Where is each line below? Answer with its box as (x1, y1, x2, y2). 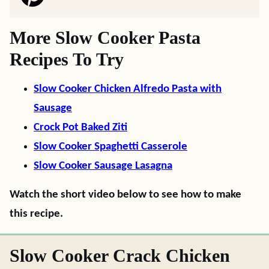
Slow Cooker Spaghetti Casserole (34, 141, 187, 153)
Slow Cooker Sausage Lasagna (34, 160, 172, 172)
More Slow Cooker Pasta (10, 28, 201, 47)
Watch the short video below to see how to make (10, 189, 241, 201)
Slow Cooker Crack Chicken (10, 246, 230, 265)
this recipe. (10, 208, 63, 220)
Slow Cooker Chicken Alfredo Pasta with (34, 83, 222, 95)
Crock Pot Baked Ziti (34, 122, 127, 133)
